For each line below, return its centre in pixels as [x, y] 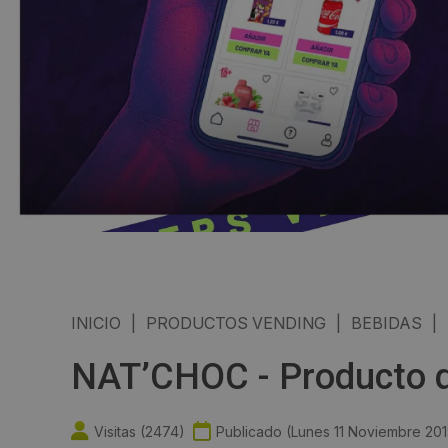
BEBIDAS [386, 323]
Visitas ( [119, 431]
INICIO [96, 323]
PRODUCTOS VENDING [236, 323]
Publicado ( [253, 431]
